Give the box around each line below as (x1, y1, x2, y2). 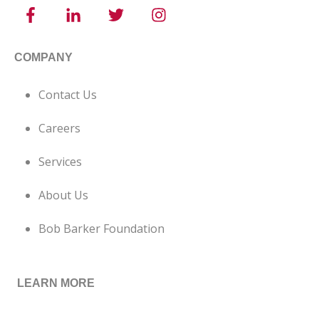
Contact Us (38, 87, 97, 103)
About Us (38, 187, 88, 203)
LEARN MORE (17, 277, 95, 289)
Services (38, 154, 82, 169)
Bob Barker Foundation (38, 221, 164, 236)
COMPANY (14, 51, 73, 63)
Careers (38, 120, 80, 136)
